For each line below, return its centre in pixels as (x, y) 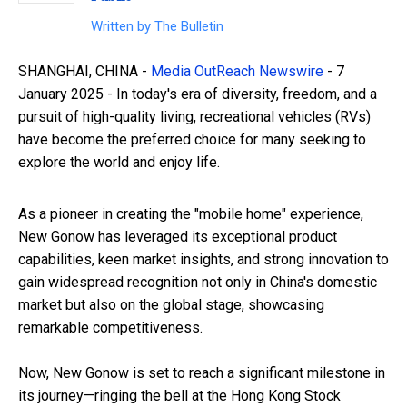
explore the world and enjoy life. (119, 163)
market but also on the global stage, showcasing (171, 305)
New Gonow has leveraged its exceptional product (178, 237)
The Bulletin (189, 27)
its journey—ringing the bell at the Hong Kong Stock (179, 396)
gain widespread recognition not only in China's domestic (198, 283)
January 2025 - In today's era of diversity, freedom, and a (198, 94)
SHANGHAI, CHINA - (84, 72)
